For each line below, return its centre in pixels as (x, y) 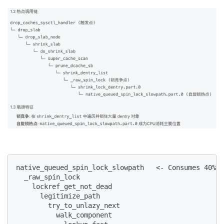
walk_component (64, 215)
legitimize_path (58, 196)
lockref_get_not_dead (64, 187)
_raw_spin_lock (48, 177)
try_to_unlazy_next (68, 206)
